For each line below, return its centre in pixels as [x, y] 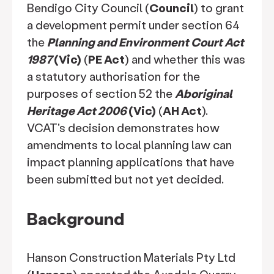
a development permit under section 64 [133, 25]
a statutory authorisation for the [113, 76]
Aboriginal [204, 93]
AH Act [182, 110]
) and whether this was [185, 59]
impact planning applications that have [131, 162]
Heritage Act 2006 [77, 110]
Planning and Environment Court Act [146, 42]
